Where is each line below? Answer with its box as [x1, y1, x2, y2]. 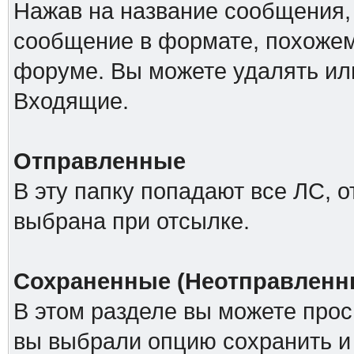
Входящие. [13, 88, 129, 114]
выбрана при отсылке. [13, 209, 250, 234]
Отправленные [13, 149, 186, 174]
